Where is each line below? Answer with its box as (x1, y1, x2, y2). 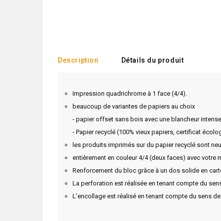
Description (58, 56, 99, 64)
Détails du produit (121, 56, 184, 64)
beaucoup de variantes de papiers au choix (73, 103, 195, 110)
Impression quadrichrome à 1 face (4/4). (73, 90, 187, 97)
